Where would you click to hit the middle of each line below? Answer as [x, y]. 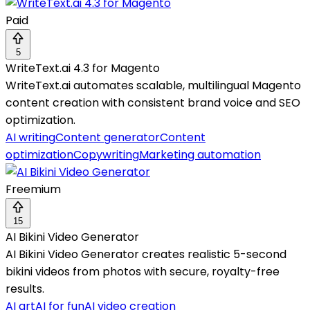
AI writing [30, 138]
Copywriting [106, 155]
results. [25, 289]
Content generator [108, 138]
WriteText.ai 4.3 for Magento [83, 69]
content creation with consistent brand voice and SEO [153, 103]
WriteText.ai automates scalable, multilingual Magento [153, 86]
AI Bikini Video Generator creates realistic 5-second [146, 255]
